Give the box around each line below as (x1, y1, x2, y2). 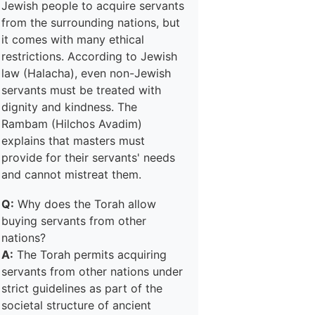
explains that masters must (1, 134, 145, 148)
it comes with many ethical (1, 32, 144, 46)
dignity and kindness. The (1, 100, 137, 114)
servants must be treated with (1, 83, 161, 97)
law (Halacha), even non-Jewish (1, 66, 171, 80)
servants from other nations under (1, 264, 183, 278)
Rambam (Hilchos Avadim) (1, 117, 142, 131)
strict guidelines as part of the (1, 281, 162, 295)
